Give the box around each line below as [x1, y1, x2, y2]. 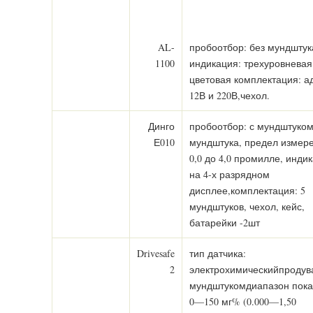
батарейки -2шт [189, 216, 260, 229]
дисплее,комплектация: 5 [189, 184, 305, 197]
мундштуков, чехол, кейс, [189, 200, 305, 213]
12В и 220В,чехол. [189, 89, 270, 102]
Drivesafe [137, 247, 175, 260]
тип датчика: [189, 247, 246, 260]
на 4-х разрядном [189, 168, 270, 181]
